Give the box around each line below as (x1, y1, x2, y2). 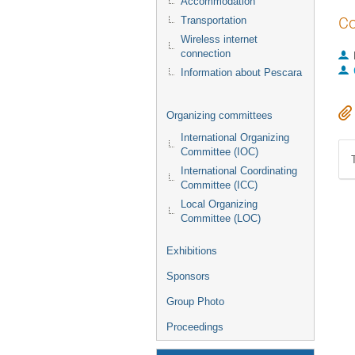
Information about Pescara (181, 67, 302, 78)
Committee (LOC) (181, 212, 261, 224)
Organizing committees (166, 109, 273, 121)
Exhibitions (166, 245, 217, 257)
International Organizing (181, 132, 289, 143)
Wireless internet (181, 33, 258, 45)
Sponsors (166, 270, 210, 282)
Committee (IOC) (181, 146, 258, 158)
